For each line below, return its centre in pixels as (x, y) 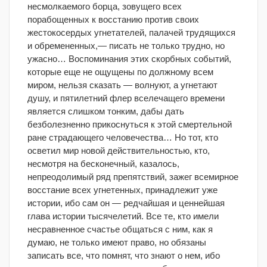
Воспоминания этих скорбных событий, (149, 59)
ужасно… (47, 59)
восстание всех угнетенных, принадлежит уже (122, 190)
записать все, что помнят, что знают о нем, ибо (124, 255)
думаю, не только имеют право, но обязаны (117, 242)
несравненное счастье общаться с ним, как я (120, 229)
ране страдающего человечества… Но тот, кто (123, 137)
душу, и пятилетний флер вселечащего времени (126, 98)
